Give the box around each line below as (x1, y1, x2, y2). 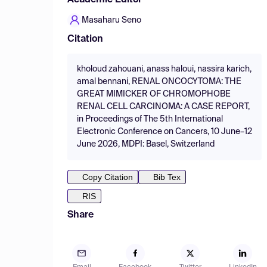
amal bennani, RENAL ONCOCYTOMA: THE (77, 77, 241, 86)
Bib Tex (153, 172, 181, 182)
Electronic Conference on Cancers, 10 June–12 (77, 128, 252, 136)
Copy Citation (82, 172, 133, 182)
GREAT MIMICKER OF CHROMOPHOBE (77, 90, 231, 98)
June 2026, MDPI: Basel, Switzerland (77, 140, 215, 148)
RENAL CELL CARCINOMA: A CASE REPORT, (77, 103, 250, 111)
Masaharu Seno (82, 16, 141, 24)
